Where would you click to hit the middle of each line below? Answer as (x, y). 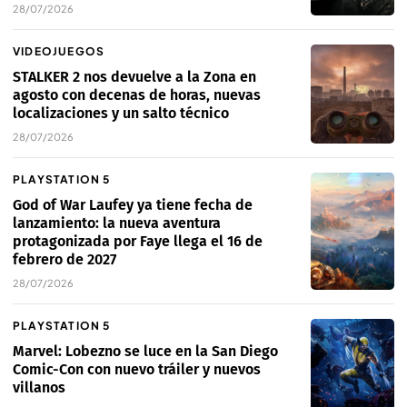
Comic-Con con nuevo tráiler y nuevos (137, 370)
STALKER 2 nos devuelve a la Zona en (134, 77)
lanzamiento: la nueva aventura (117, 223)
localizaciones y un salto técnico (121, 114)
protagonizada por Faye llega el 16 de (138, 242)
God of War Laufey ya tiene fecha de (133, 205)
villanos (39, 388)
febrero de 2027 (65, 260)
